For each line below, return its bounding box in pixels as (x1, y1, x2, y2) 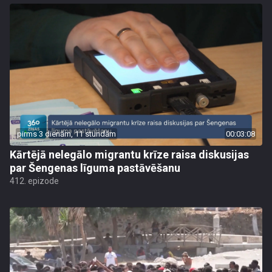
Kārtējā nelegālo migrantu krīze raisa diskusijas (10, 148, 249, 161)
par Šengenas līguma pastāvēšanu (10, 161, 180, 174)
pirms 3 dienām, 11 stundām (17, 129, 116, 138)
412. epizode (10, 176, 59, 186)
